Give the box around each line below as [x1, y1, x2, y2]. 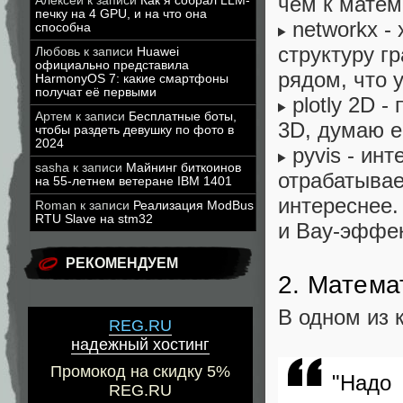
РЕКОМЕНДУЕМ [66, 255, 178, 271]
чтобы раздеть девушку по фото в [35, 123, 234, 137]
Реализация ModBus [133, 199, 254, 212]
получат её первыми [35, 85, 157, 99]
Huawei [137, 45, 179, 58]
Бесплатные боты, [129, 110, 237, 123]
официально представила [35, 58, 189, 72]
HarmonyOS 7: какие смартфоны [35, 72, 228, 85]
